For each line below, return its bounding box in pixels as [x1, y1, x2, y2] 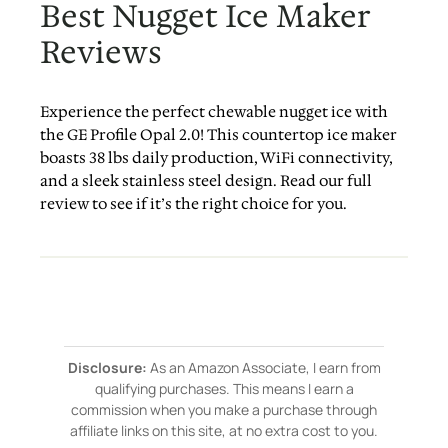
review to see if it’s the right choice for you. [40, 193, 348, 214]
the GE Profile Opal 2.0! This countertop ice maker [40, 124, 398, 145]
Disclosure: [67, 357, 147, 377]
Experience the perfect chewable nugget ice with [40, 101, 389, 122]
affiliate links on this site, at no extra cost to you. [70, 420, 378, 440]
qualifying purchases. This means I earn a [94, 378, 354, 398]
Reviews [40, 31, 163, 73]
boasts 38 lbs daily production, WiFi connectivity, [40, 147, 394, 168]
